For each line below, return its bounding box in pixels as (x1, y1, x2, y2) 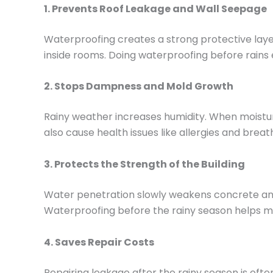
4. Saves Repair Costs (44, 235, 154, 249)
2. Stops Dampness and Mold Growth (44, 79, 233, 94)
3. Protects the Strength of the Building (44, 157, 245, 171)
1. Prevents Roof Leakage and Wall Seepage (44, 1, 267, 16)
